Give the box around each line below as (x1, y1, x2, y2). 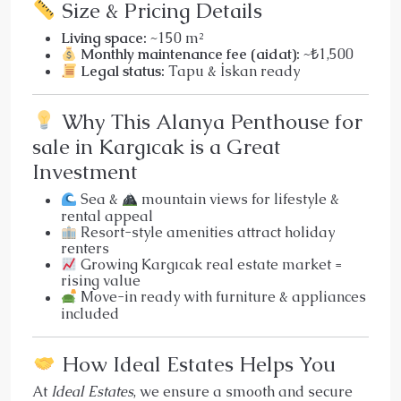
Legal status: (81, 62, 166, 81)
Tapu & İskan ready (165, 62, 301, 81)
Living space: (61, 29, 147, 48)
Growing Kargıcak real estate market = (77, 255, 343, 275)
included (61, 303, 119, 323)
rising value (61, 271, 141, 291)
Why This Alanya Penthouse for (55, 108, 363, 136)
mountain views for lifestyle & (138, 190, 340, 209)
